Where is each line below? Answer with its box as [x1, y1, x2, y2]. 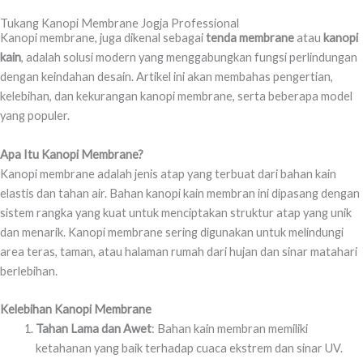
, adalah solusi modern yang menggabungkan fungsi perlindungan [21, 50, 357, 65]
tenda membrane [206, 31, 294, 45]
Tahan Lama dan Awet [35, 322, 152, 336]
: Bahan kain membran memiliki [151, 322, 308, 336]
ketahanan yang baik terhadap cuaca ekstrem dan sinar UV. [35, 341, 343, 356]
